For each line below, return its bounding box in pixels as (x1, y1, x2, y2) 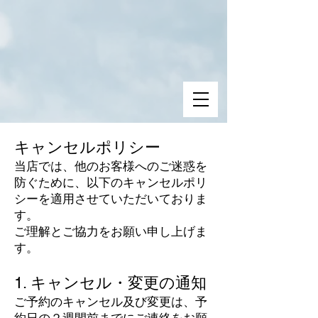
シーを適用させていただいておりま (14, 192, 207, 206)
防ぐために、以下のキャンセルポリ (14, 176, 207, 190)
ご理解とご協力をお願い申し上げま (14, 225, 207, 238)
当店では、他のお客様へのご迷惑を (14, 160, 207, 173)
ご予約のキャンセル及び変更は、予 (14, 295, 207, 309)
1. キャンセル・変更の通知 (14, 274, 207, 292)
